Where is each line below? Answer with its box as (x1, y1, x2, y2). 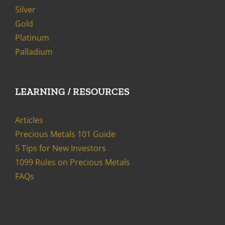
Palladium (15, 46, 53, 58)
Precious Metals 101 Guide (15, 129, 116, 140)
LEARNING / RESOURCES (15, 85, 130, 98)
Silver (15, 4, 36, 16)
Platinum (15, 32, 49, 44)
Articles (15, 115, 43, 126)
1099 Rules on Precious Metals (15, 157, 130, 168)
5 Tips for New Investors (15, 143, 106, 154)
